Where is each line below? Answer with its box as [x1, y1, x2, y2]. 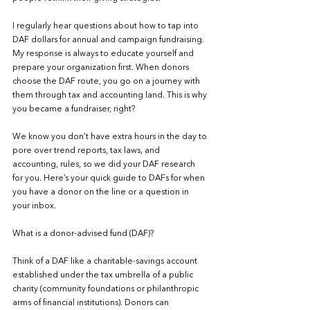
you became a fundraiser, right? [12, 105, 135, 113]
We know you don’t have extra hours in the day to [12, 133, 209, 141]
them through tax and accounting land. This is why [12, 91, 209, 100]
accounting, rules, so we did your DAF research [12, 161, 197, 169]
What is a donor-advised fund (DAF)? [12, 230, 154, 238]
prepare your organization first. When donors [12, 64, 191, 72]
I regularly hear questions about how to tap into [12, 22, 201, 30]
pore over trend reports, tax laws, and [12, 147, 162, 155]
